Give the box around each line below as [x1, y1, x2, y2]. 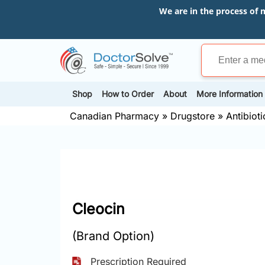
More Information [196, 89, 263, 99]
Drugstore [170, 109, 215, 122]
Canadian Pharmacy [70, 109, 159, 122]
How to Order [102, 89, 154, 99]
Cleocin [72, 199, 125, 218]
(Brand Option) [72, 228, 154, 243]
